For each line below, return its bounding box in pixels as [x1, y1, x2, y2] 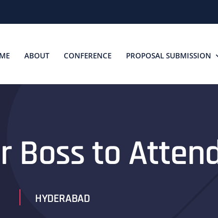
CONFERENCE [64, 50, 111, 60]
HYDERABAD [35, 191, 90, 206]
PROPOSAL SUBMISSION [126, 50, 211, 60]
